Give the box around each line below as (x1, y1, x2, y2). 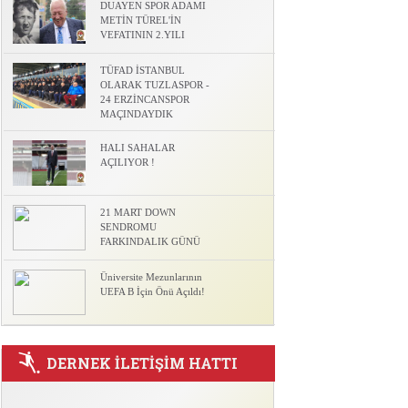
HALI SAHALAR (100, 142, 175, 153)
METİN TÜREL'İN (100, 15, 181, 25)
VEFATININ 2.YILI (100, 29, 185, 40)
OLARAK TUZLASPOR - (100, 79, 209, 90)
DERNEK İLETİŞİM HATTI (46, 353, 238, 372)
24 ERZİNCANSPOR (100, 94, 189, 105)
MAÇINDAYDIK (100, 108, 173, 119)
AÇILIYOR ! (100, 157, 155, 168)
